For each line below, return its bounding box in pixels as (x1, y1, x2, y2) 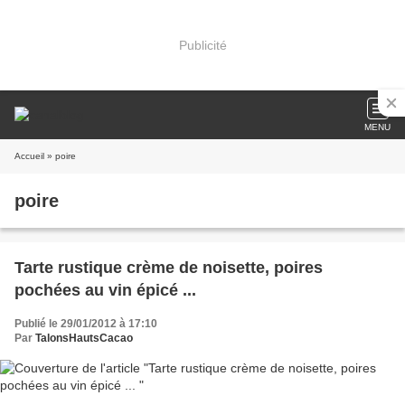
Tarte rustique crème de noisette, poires (14, 259, 323, 277)
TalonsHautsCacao (35, 332, 133, 344)
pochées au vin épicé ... (14, 281, 196, 299)
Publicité (178, 37, 227, 52)
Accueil (14, 151, 44, 161)
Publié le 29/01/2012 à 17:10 (14, 317, 157, 330)
